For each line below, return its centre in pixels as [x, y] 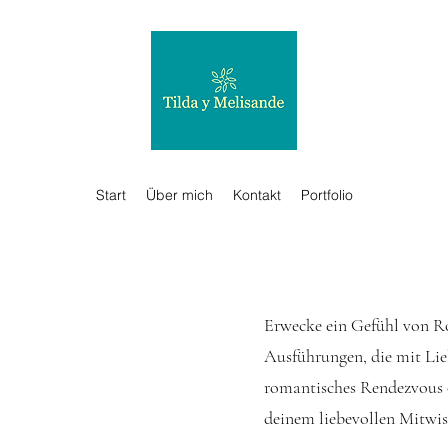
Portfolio [326, 195]
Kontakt [256, 195]
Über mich [179, 195]
